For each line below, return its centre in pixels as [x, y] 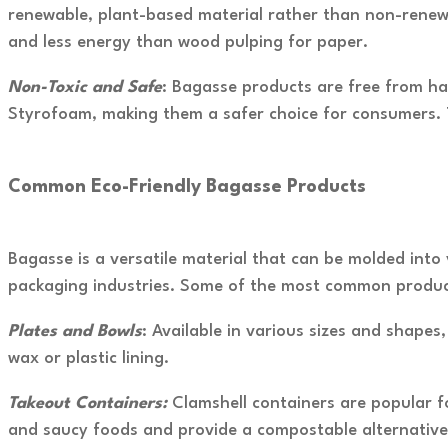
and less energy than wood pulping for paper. [188, 42]
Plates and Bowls [75, 332]
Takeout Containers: [90, 404]
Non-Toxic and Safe [85, 87]
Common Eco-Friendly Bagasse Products [187, 186]
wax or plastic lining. [88, 359]
